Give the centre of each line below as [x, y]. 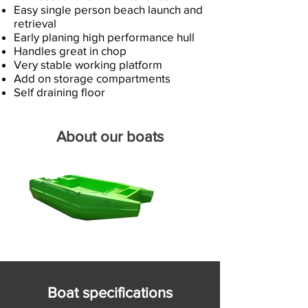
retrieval [35, 23]
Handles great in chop [70, 51]
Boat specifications [110, 293]
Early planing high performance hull [104, 37]
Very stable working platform [88, 64]
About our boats [110, 136]
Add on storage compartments [92, 78]
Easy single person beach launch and [108, 9]
